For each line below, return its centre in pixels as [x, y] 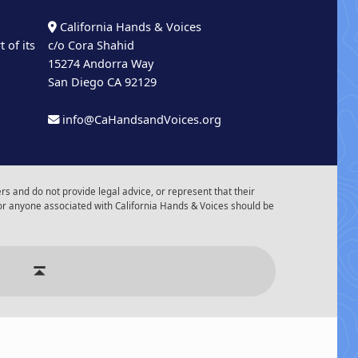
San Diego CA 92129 [103, 82]
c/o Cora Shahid [91, 46]
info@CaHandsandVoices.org [142, 119]
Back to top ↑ [113, 247]
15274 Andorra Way [101, 64]
